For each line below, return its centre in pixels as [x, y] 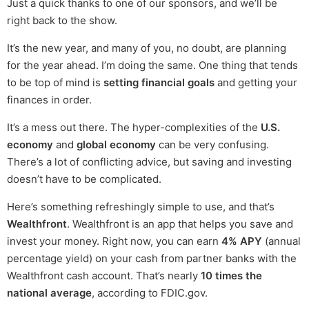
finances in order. [49, 100]
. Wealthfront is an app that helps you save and [180, 224]
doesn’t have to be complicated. [84, 179]
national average [49, 293]
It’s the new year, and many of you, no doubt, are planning [147, 48]
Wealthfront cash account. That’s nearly [104, 276]
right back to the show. [62, 21]
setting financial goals [159, 83]
